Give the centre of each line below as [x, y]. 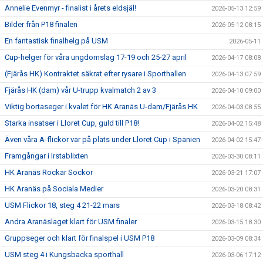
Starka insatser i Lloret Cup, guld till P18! [72, 123]
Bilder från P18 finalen [41, 24]
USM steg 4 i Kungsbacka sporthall [64, 254]
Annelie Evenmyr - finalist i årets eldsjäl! [70, 8]
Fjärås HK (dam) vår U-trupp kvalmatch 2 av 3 [80, 90]
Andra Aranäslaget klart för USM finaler [71, 222]
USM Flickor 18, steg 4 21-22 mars [62, 205]
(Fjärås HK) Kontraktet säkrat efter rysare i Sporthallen [95, 74]
